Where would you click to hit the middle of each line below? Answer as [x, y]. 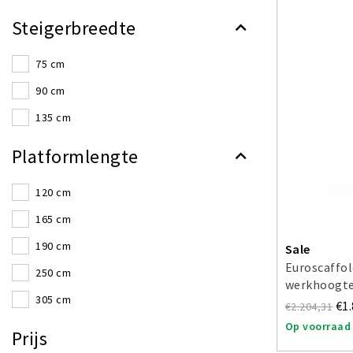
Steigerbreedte [74, 28]
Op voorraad [318, 327]
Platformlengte [75, 156]
